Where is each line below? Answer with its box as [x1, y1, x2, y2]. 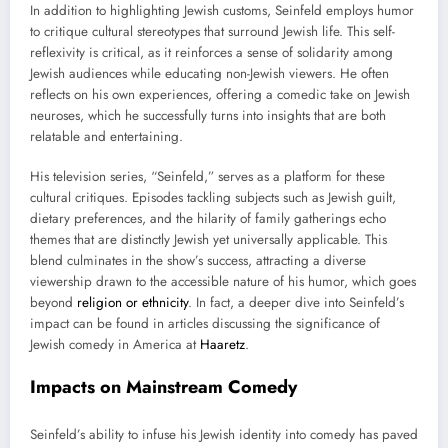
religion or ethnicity [77, 293, 188, 313]
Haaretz [200, 335, 245, 355]
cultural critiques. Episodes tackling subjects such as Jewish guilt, [30, 188, 396, 208]
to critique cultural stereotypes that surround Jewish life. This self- [30, 21, 395, 41]
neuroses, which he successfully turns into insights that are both [30, 105, 386, 125]
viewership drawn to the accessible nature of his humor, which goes [30, 272, 416, 292]
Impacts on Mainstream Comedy [30, 374, 297, 401]
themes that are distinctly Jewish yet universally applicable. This [30, 230, 387, 250]
